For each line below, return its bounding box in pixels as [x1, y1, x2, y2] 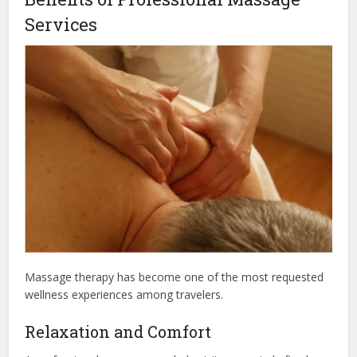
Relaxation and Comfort [25, 320, 212, 342]
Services [25, 12, 98, 36]
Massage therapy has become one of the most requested [25, 269, 324, 284]
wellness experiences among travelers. [25, 286, 224, 302]
